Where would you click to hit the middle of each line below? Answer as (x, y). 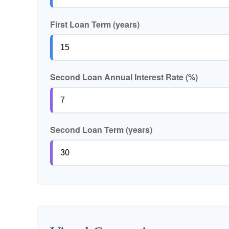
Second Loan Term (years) (101, 130)
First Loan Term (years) (95, 24)
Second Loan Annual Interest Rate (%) (124, 77)
